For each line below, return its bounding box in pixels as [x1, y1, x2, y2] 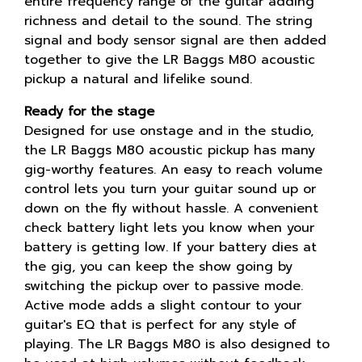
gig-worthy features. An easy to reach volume [24, 159, 322, 179]
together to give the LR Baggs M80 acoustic [24, 49, 315, 69]
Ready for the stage [24, 101, 154, 121]
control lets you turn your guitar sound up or [24, 179, 316, 199]
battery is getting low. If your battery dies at [24, 237, 317, 257]
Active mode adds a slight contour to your [24, 295, 301, 315]
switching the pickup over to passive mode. [24, 276, 303, 296]
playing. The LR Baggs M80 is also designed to [24, 334, 330, 354]
